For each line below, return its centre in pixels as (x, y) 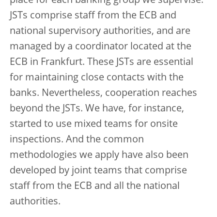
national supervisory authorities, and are (100, 31)
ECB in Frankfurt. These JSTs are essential (101, 62)
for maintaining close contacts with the (97, 78)
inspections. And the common (77, 140)
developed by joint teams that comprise (98, 171)
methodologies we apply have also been (99, 155)
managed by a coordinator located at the (101, 47)
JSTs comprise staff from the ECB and (93, 16)
